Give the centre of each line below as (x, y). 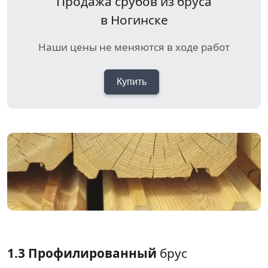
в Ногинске (134, 20)
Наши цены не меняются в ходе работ (134, 47)
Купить (132, 82)
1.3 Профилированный (82, 253)
